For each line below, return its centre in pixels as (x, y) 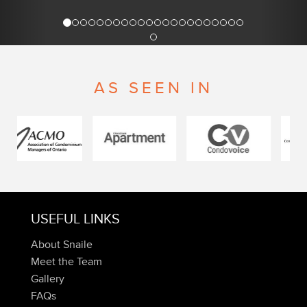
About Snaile (62, 245)
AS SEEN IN (153, 88)
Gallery (48, 279)
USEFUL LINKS (75, 220)
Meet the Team (66, 262)
